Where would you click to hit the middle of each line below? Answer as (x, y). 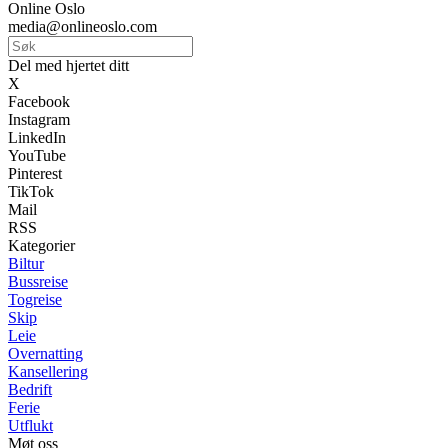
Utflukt (30, 425)
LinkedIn (37, 137)
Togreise (35, 299)
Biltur (26, 263)
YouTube (37, 155)
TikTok (31, 191)
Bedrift (30, 389)
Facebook (39, 101)
